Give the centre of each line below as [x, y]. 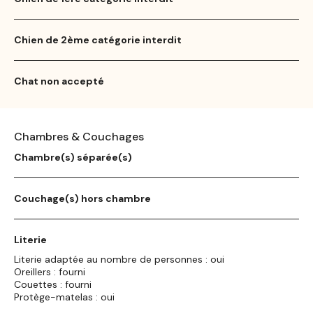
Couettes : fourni [53, 284]
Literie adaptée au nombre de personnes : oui [119, 259]
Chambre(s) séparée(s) [73, 157]
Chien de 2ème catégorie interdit [98, 39]
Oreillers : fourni [50, 271]
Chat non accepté [59, 81]
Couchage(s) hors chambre [82, 198]
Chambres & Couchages [79, 136]
